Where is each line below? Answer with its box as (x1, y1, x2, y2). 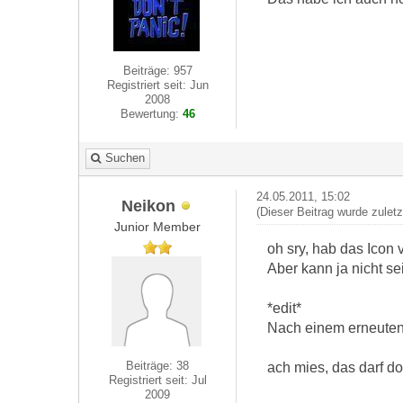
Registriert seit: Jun (106, 78, 209, 92)
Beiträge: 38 (126, 359, 190, 372)
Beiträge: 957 (122, 64, 193, 77)
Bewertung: (120, 107, 183, 121)
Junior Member (114, 219, 201, 234)
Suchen (105, 151, 145, 165)
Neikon (121, 195, 176, 215)
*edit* (266, 300, 301, 316)
